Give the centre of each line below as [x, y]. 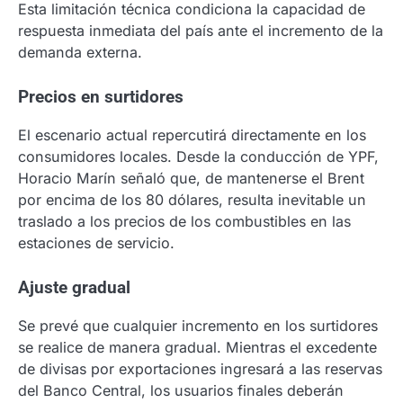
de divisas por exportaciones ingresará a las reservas [200, 369]
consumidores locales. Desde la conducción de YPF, [198, 156]
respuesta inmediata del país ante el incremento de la [201, 30]
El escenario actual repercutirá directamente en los [192, 134]
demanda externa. [80, 52]
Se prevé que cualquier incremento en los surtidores [198, 326]
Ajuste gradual [74, 288]
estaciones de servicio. [96, 242]
